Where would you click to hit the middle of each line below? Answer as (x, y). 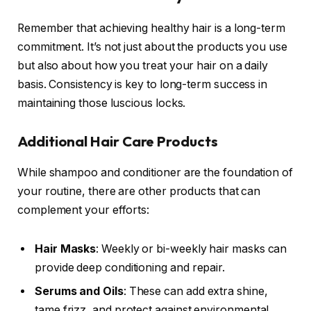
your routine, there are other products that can (139, 191)
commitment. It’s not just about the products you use (152, 47)
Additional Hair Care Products (118, 142)
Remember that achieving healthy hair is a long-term (151, 28)
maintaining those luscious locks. (102, 103)
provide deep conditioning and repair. (130, 267)
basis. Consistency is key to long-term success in (143, 84)
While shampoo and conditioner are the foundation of (155, 172)
